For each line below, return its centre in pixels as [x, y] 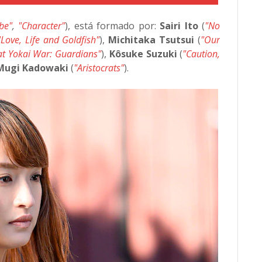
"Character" [42, 26]
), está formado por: [113, 26]
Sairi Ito [179, 26]
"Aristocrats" [99, 68]
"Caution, [201, 54]
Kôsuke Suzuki [143, 54]
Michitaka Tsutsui [151, 40]
